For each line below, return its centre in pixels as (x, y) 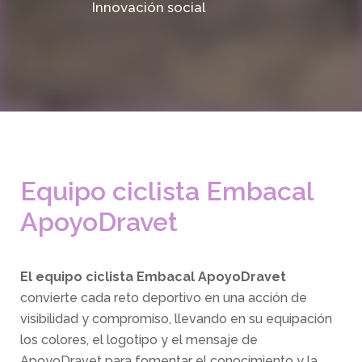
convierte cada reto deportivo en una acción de (164, 297)
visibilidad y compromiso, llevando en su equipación (176, 318)
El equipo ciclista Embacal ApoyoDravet (153, 276)
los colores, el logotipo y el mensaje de (139, 339)
